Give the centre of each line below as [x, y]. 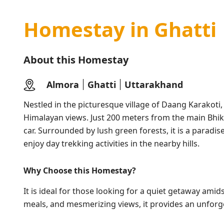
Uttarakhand [154, 84]
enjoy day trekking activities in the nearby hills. [111, 143]
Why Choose [49, 170]
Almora [63, 84]
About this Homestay [76, 60]
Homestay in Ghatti [120, 29]
